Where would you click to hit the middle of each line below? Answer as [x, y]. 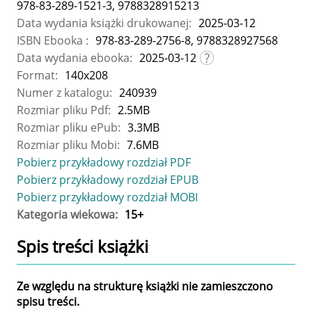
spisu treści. [48, 302]
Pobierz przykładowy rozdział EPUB [108, 180]
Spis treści [57, 247]
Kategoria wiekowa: [67, 215]
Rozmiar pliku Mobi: [68, 145]
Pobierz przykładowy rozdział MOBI [107, 197]
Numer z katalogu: [64, 93]
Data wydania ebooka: [75, 58]
